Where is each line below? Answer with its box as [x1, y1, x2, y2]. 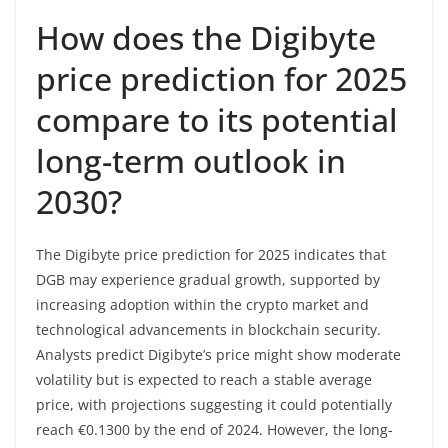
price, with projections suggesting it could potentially [36, 394, 392, 414]
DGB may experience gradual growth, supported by [36, 269, 380, 289]
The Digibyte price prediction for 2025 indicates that [36, 244, 386, 264]
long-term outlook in [36, 138, 346, 182]
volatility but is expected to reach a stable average [36, 369, 372, 389]
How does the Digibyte [36, 15, 376, 59]
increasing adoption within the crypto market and [36, 294, 369, 314]
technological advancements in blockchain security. [36, 319, 381, 339]
